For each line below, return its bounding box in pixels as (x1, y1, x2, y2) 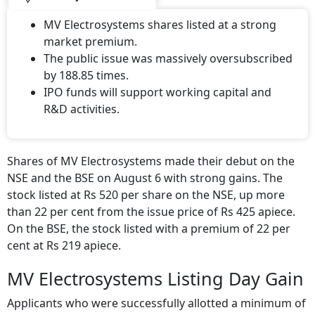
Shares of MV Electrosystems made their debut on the (7, 144, 295, 160)
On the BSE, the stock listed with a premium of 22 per (7, 212, 290, 228)
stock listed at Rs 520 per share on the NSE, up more (7, 178, 285, 194)
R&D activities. (44, 92, 120, 108)
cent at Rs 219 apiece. (7, 229, 121, 245)
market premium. (44, 25, 137, 41)
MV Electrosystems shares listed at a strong (44, 8, 276, 24)
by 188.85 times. (44, 58, 129, 75)
